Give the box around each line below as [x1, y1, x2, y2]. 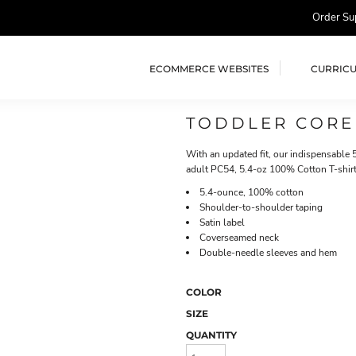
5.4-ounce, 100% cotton [199, 186, 304, 199]
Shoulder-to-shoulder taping [199, 201, 323, 214]
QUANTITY [186, 329, 237, 341]
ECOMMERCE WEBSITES [149, 62, 269, 75]
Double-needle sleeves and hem [199, 246, 337, 259]
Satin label [199, 216, 245, 229]
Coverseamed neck [199, 231, 279, 244]
